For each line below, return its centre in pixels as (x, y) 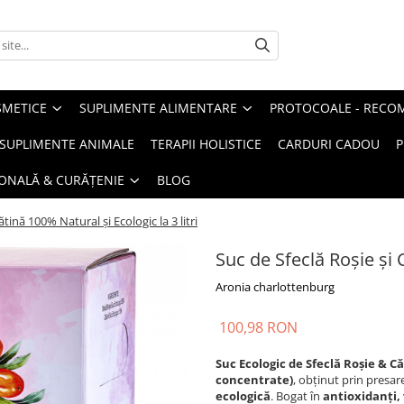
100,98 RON (258, 327)
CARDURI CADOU (329, 144)
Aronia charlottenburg (275, 287)
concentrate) (254, 380)
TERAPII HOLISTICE (206, 144)
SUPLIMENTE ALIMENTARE (158, 108)
